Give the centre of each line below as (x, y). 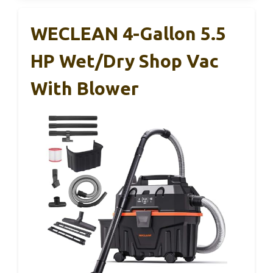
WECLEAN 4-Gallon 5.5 (128, 34)
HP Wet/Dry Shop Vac (125, 61)
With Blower (85, 88)
